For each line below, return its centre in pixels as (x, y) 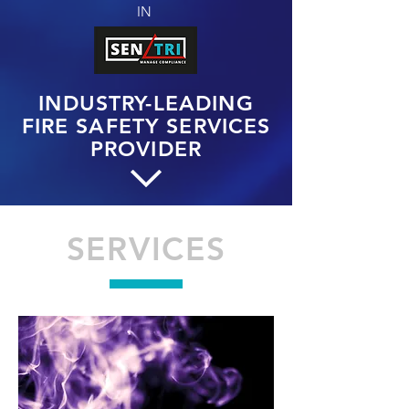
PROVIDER (146, 149)
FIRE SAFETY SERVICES (146, 126)
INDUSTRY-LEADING (146, 103)
